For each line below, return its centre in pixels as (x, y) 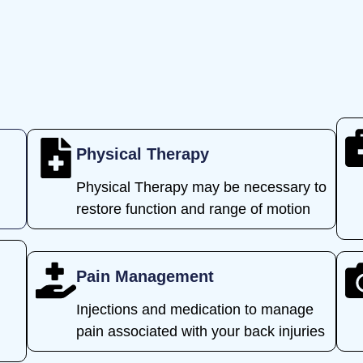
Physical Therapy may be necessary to (202, 187)
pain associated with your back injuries (201, 331)
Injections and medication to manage (195, 309)
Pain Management (145, 276)
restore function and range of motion (194, 209)
